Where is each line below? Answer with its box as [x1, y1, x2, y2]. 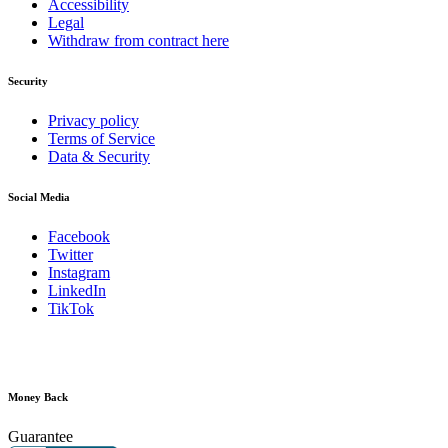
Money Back [8, 391, 68, 404]
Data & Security [48, 148, 150, 166]
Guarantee [8, 428, 73, 446]
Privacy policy [48, 112, 139, 130]
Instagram [48, 264, 110, 282]
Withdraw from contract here [48, 32, 229, 50]
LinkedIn [48, 282, 106, 300]
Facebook [48, 228, 110, 246]
